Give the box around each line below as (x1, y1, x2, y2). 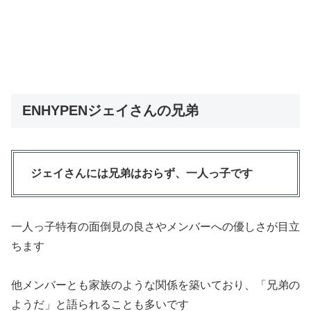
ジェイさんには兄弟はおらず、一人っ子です (31, 167, 253, 179)
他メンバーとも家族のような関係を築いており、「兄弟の (11, 279, 300, 292)
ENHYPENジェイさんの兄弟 (22, 102, 199, 118)
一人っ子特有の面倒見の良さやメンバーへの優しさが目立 (11, 220, 300, 233)
